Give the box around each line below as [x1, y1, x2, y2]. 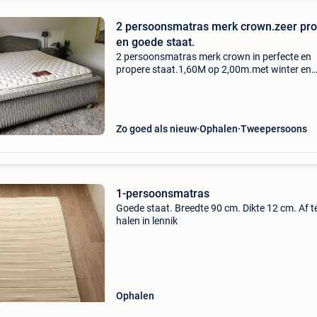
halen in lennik [115, 215, 178, 226]
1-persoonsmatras [115, 187, 209, 200]
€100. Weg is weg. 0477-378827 [115, 89, 257, 100]
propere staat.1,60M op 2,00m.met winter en [115, 64, 311, 75]
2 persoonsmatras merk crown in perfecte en [115, 51, 311, 62]
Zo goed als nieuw [115, 123, 197, 134]
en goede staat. [115, 35, 195, 49]
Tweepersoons [240, 123, 307, 134]
